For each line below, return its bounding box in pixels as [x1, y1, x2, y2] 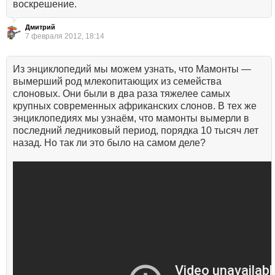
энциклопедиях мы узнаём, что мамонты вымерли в [13, 113, 249, 124]
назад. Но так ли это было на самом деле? [13, 137, 206, 149]
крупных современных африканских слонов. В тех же [13, 101, 257, 112]
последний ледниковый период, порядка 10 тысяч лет [13, 125, 258, 136]
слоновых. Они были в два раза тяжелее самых [13, 88, 230, 99]
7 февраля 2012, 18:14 [25, 32, 104, 41]
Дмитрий [25, 23, 55, 31]
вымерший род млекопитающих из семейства [13, 76, 222, 87]
